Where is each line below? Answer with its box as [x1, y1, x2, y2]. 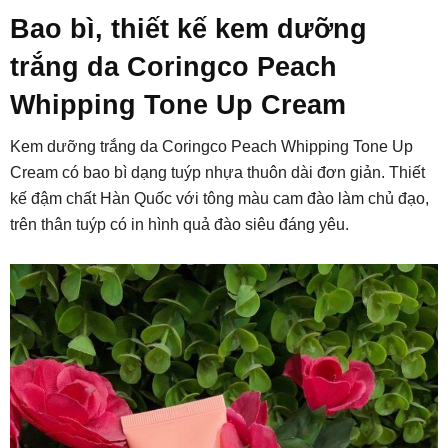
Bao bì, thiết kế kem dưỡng [10, 13, 367, 44]
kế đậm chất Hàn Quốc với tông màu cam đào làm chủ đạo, [10, 189, 429, 207]
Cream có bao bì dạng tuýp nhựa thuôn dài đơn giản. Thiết [10, 163, 425, 181]
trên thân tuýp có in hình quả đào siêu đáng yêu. [10, 215, 349, 233]
